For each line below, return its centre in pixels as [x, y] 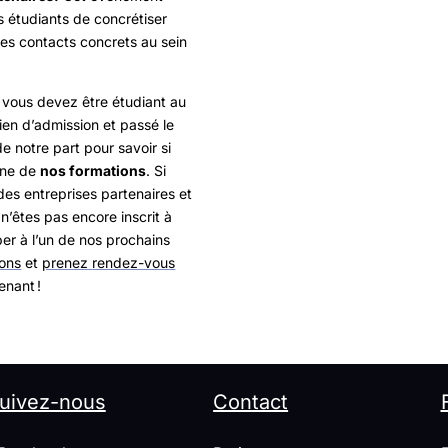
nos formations [93, 171]
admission [67, 125]
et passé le [137, 125]
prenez [67, 263]
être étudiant [124, 102]
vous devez [40, 102]
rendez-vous [134, 263]
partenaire [133, 194]
